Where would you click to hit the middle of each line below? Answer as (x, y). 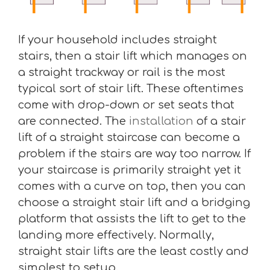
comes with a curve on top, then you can (132, 186)
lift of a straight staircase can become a (129, 137)
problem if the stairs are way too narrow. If (134, 153)
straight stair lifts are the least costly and (133, 251)
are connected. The (74, 121)
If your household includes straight (118, 39)
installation (161, 121)
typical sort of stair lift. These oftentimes (131, 88)
